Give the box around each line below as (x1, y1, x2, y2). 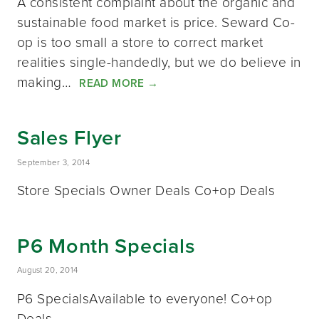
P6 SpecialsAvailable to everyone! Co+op (17, 288, 273, 308)
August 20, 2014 (17, 264, 78, 276)
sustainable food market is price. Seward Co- (17, 12, 296, 32)
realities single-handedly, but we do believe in (17, 52, 301, 72)
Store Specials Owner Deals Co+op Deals (17, 180, 276, 200)
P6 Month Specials (17, 230, 196, 260)
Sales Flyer (17, 122, 122, 152)
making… (17, 72, 80, 92)
